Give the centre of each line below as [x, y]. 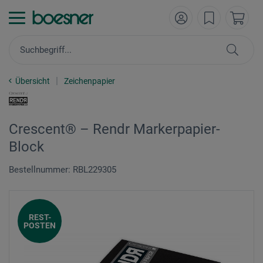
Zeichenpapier [90, 81]
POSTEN [40, 225]
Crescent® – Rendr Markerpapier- [114, 129]
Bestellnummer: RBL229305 [63, 170]
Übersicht [33, 81]
